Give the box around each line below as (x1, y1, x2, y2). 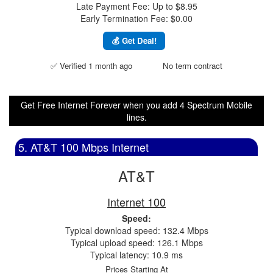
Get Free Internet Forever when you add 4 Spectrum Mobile (21, 99, 252, 111)
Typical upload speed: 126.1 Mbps (70, 236, 203, 249)
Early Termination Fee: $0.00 (80, 12, 193, 24)
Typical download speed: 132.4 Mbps (65, 224, 208, 236)
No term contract (163, 60, 222, 71)
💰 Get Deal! (112, 35, 157, 46)
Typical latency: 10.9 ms (90, 249, 183, 261)
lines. (126, 111, 147, 123)
